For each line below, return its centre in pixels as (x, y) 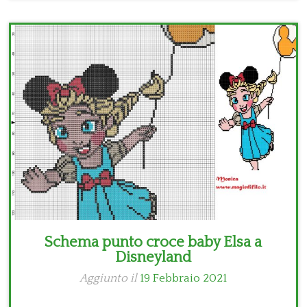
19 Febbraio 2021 (184, 279)
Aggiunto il (110, 279)
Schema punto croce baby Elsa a (153, 243)
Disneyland (153, 258)
